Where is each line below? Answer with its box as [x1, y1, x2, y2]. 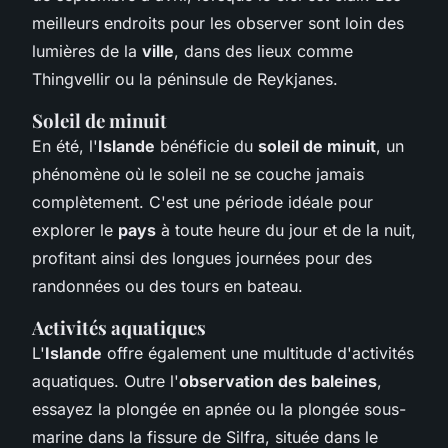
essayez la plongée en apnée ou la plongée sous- [32, 398, 406, 419]
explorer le [32, 219, 118, 240]
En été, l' [32, 135, 98, 156]
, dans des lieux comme [174, 40, 353, 61]
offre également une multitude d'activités [102, 342, 414, 363]
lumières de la [32, 40, 142, 61]
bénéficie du [155, 135, 258, 156]
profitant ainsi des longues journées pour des [32, 247, 372, 268]
